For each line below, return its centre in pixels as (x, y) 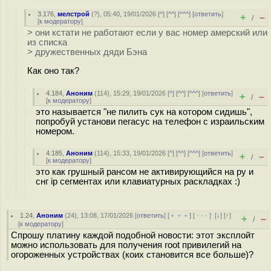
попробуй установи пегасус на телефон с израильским (150, 122)
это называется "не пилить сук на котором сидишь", (144, 112)
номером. (55, 131)
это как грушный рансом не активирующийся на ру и (145, 172)
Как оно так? (53, 70)
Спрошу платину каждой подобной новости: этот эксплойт (133, 235)
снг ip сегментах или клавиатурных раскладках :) (138, 181)
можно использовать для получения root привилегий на (126, 245)
